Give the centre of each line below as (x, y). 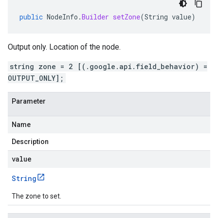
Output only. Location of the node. (64, 47)
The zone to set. (36, 196)
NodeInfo (62, 17)
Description (30, 142)
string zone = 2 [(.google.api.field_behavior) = (109, 66)
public (31, 17)
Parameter (29, 101)
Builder (95, 17)
